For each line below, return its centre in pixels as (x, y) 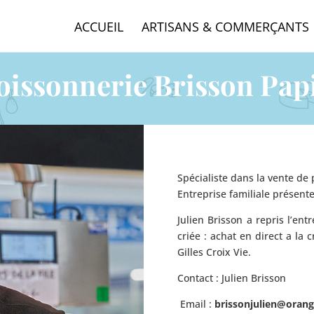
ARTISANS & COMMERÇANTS (225, 27)
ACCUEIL (98, 27)
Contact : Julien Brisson (232, 278)
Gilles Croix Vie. (214, 252)
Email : (198, 303)
